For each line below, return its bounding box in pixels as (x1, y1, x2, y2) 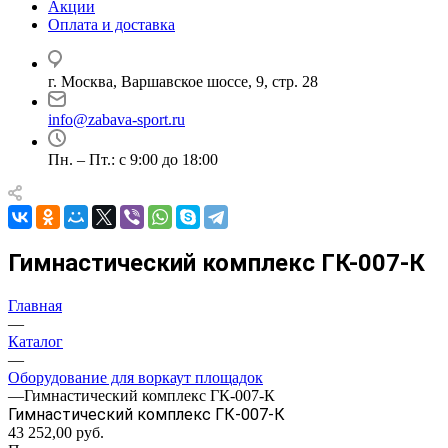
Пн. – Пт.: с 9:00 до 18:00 (48, 151, 218, 168)
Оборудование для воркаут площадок (8, 368, 263, 386)
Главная (8, 296, 62, 314)
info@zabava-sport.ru (48, 111, 185, 128)
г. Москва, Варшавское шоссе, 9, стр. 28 (48, 73, 318, 90)
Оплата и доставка (48, 16, 175, 33)
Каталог (8, 332, 63, 350)
